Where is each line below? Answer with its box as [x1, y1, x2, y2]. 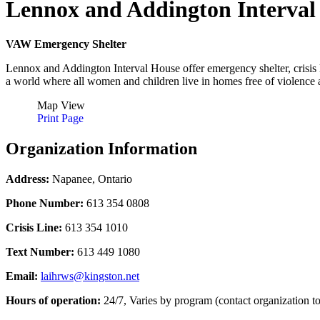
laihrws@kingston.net [41, 269, 139, 282]
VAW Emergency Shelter [6, 38, 126, 51]
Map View [37, 99, 85, 112]
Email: [6, 269, 38, 282]
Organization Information [6, 139, 197, 158]
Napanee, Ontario [49, 172, 132, 185]
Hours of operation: [6, 294, 104, 306]
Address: [6, 172, 49, 185]
